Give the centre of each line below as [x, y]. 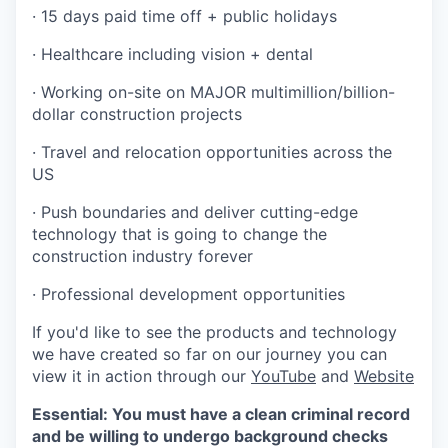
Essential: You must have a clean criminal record [221, 414]
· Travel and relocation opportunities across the [212, 152]
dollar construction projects [137, 114]
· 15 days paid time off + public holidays [184, 16]
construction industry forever [142, 256]
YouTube [283, 376]
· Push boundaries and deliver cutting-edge [195, 212]
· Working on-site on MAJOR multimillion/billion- [213, 92]
